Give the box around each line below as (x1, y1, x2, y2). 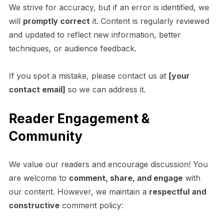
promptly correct (22, 16, 90, 26)
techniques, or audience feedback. (8, 43, 136, 53)
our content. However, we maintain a (8, 186, 149, 197)
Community (8, 128, 83, 144)
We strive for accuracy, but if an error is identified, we (8, 2, 209, 12)
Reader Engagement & (8, 110, 150, 126)
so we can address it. (65, 84, 146, 94)
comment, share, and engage (68, 173, 183, 183)
